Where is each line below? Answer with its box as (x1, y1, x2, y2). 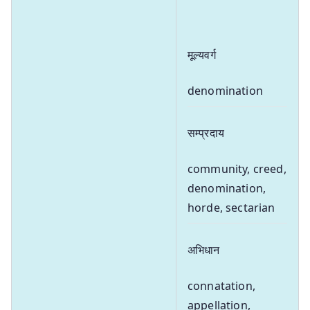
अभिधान (188, 241, 220, 257)
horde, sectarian (188, 199, 275, 215)
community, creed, (188, 161, 286, 176)
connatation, (188, 277, 255, 293)
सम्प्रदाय (188, 125, 224, 140)
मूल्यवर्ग (188, 46, 216, 62)
